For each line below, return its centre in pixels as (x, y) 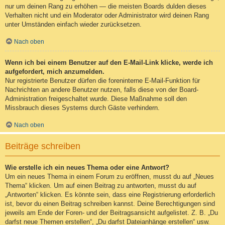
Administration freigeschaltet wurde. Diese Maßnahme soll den (96, 99)
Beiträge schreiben (43, 146)
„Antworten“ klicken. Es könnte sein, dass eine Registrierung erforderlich (110, 194)
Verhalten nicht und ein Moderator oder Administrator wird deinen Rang (107, 16)
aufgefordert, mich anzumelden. (55, 72)
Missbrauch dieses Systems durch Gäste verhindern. (82, 108)
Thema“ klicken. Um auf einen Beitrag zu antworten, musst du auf (101, 185)
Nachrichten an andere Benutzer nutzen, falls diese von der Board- (102, 90)
